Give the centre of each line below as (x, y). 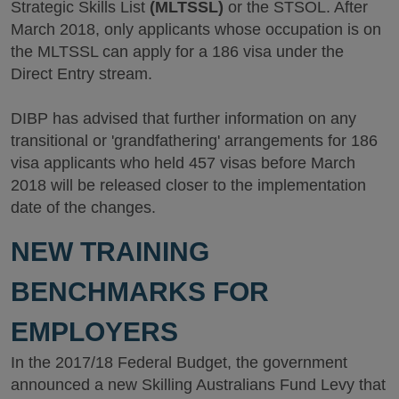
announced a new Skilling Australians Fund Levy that (198, 384)
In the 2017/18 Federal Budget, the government (179, 362)
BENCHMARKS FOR (140, 291)
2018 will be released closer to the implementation (188, 185)
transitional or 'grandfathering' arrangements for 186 (194, 141)
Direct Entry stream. (81, 74)
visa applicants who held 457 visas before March (183, 163)
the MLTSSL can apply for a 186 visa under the (177, 52)
